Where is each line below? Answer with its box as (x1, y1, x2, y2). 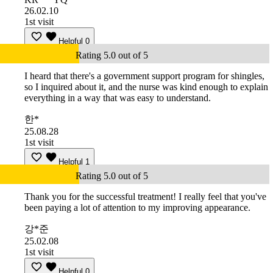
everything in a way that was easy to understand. (24, 93, 211, 104)
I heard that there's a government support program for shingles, (24, 71, 264, 82)
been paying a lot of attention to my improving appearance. (24, 202, 250, 213)
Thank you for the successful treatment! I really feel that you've (24, 191, 266, 202)
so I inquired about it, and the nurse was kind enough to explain (24, 82, 268, 93)
